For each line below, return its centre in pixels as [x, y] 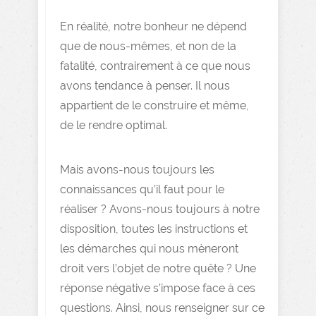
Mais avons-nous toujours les [137, 170]
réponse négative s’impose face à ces [158, 288]
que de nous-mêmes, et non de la [148, 46]
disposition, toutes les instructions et [154, 229]
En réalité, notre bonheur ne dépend [153, 26]
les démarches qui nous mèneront [149, 249]
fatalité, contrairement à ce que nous [155, 66]
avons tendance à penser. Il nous [145, 86]
